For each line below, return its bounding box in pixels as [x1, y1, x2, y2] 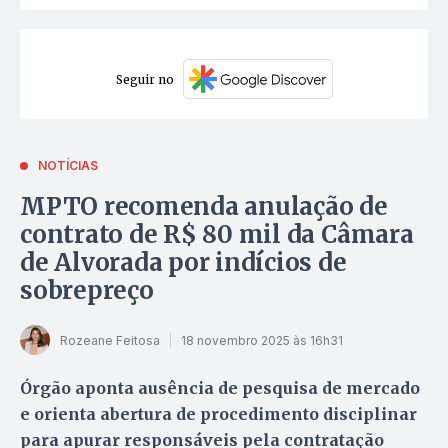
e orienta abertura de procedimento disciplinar [20, 404, 417, 425]
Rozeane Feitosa [60, 332, 160, 348]
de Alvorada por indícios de [20, 247, 347, 279]
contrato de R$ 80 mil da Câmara [20, 219, 414, 251]
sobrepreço [20, 275, 154, 307]
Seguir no [115, 71, 174, 87]
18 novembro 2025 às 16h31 [181, 332, 343, 348]
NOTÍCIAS [38, 158, 98, 174]
